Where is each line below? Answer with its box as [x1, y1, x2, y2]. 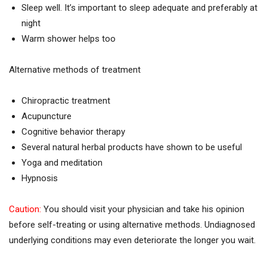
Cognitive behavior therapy [21, 126, 125, 137]
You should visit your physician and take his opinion [41, 203, 244, 215]
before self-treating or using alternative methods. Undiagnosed [9, 219, 255, 230]
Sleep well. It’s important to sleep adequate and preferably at [21, 2, 257, 13]
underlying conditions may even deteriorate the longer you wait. [9, 234, 256, 246]
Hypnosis [21, 172, 58, 184]
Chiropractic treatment [21, 95, 110, 106]
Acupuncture [21, 110, 72, 122]
